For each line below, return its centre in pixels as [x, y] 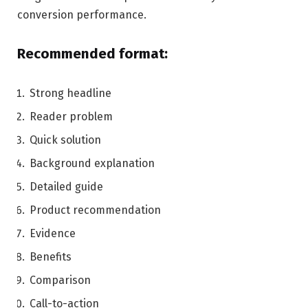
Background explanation [92, 163]
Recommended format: [92, 53]
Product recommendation [95, 210]
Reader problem [71, 116]
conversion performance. [82, 15]
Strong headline [70, 93]
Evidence [53, 233]
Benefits [51, 256]
